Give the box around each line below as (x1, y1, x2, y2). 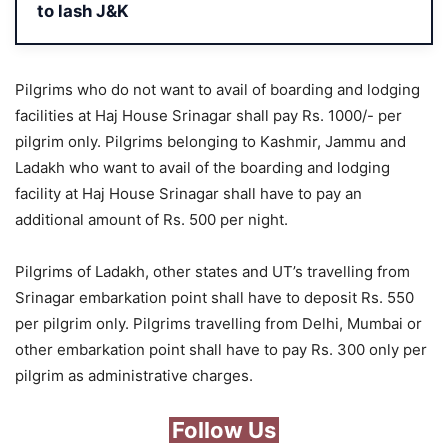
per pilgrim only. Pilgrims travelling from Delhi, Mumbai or (15, 314, 422, 334)
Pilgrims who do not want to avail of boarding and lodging (15, 80, 420, 100)
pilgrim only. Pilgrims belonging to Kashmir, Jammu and (15, 132, 406, 152)
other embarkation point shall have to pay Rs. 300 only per (15, 340, 427, 360)
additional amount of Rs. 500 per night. (15, 210, 288, 230)
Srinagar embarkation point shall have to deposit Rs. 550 (15, 288, 414, 308)
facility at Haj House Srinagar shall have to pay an (15, 184, 362, 204)
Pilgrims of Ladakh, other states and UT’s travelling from (15, 262, 410, 282)
